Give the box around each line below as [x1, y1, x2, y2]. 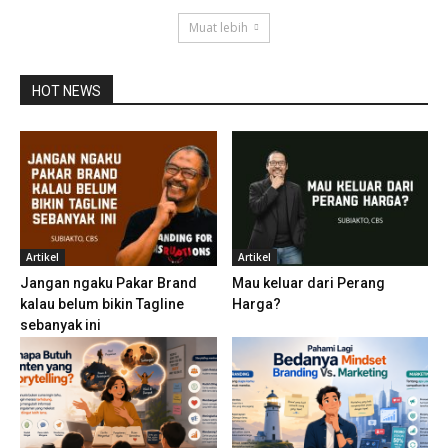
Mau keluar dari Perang [231, 275, 385, 292]
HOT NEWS [32, 82, 101, 99]
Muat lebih [189, 18, 248, 36]
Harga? [231, 296, 281, 313]
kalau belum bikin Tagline [20, 296, 184, 313]
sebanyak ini [20, 317, 101, 334]
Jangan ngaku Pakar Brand [20, 275, 197, 292]
